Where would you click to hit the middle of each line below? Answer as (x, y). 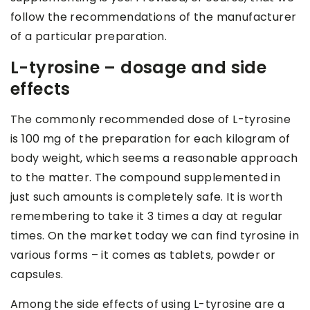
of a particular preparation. (89, 37)
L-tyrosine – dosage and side (139, 68)
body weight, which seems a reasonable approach (154, 158)
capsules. (37, 275)
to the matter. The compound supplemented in (146, 178)
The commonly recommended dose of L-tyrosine (151, 120)
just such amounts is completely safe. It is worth (147, 197)
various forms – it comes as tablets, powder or (143, 255)
